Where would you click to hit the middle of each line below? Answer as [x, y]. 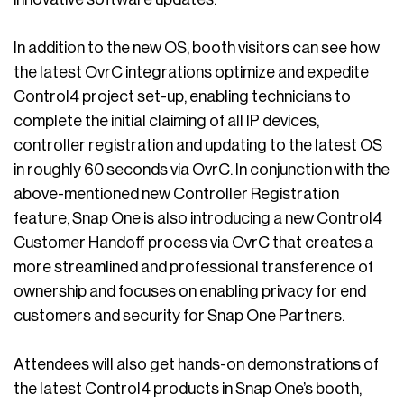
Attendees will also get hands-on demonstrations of [196, 365]
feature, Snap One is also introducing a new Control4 [198, 219]
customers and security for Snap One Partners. [179, 316]
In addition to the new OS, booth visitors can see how [197, 48]
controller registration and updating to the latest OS [198, 146]
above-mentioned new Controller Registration [176, 194]
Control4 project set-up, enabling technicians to [182, 97]
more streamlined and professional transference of [193, 267]
